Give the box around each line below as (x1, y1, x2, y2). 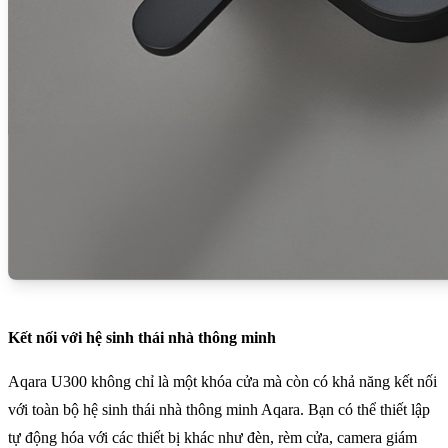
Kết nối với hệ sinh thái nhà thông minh (8, 329, 276, 347)
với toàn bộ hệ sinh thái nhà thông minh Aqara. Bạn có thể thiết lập (8, 401, 430, 419)
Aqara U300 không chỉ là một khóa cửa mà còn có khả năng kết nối (8, 373, 437, 391)
